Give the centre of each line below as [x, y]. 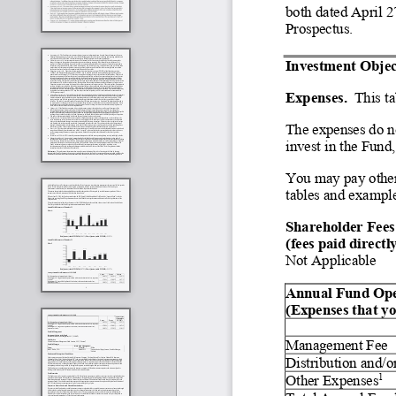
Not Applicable [330, 259]
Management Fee [336, 344]
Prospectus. [319, 27]
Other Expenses [331, 379]
